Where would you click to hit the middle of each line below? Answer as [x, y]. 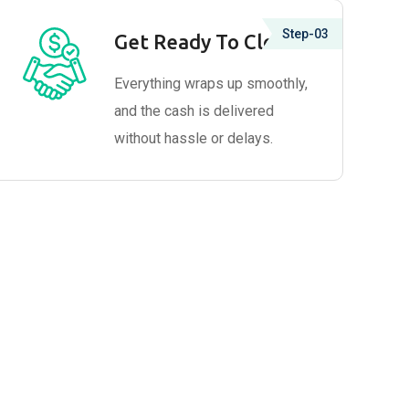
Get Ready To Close [205, 42]
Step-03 [305, 34]
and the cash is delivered [194, 111]
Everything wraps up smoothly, [211, 84]
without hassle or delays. [194, 138]
